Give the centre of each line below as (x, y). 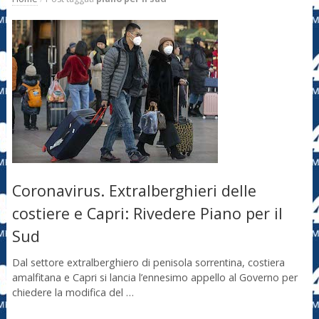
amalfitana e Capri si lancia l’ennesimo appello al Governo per (155, 278)
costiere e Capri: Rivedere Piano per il (147, 213)
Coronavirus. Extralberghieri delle (134, 190)
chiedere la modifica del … (73, 293)
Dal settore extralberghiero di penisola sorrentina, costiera (148, 263)
